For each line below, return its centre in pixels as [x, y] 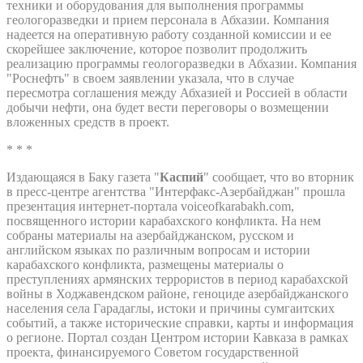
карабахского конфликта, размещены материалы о [145, 264]
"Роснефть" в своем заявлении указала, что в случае [150, 78]
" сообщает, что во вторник [279, 177]
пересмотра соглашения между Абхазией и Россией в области [177, 92]
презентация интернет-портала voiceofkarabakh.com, [150, 206]
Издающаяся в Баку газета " [83, 177]
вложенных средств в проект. [88, 122]
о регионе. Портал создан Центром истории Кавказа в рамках [177, 337]
